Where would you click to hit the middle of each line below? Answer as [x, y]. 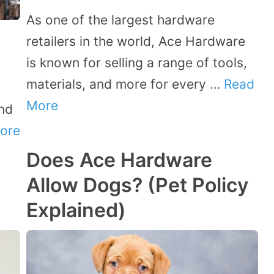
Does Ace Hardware [119, 160]
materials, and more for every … [125, 84]
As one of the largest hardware [120, 20]
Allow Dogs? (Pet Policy [137, 185]
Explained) [76, 210]
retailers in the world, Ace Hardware [136, 41]
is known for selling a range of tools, [137, 62]
